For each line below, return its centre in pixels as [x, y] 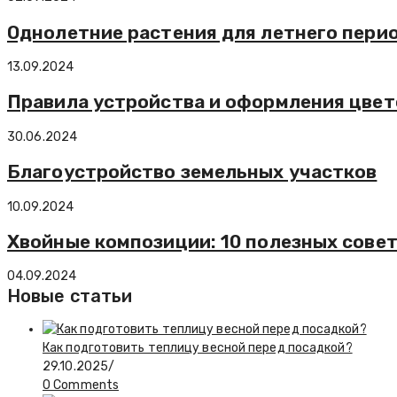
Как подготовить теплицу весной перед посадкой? [198, 348]
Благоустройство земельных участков [192, 172]
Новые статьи [70, 296]
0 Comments [81, 385]
